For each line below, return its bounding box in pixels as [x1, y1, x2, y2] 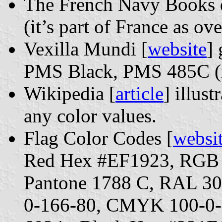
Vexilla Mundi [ [24, 38, 148, 60]
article [115, 83, 164, 105]
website [148, 38, 207, 60]
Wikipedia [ [24, 83, 115, 105]
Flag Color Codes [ [24, 127, 173, 149]
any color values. [24, 105, 157, 127]
